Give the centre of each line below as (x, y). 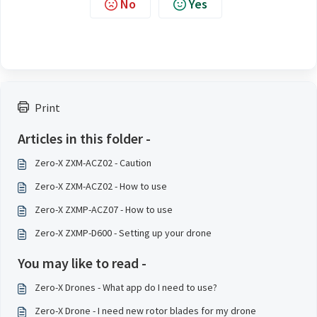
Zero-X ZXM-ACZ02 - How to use (101, 186)
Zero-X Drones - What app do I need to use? (126, 287)
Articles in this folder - (84, 138)
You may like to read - (82, 263)
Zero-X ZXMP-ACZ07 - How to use (104, 209)
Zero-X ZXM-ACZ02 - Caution (93, 163)
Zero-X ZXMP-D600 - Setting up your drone (123, 233)
